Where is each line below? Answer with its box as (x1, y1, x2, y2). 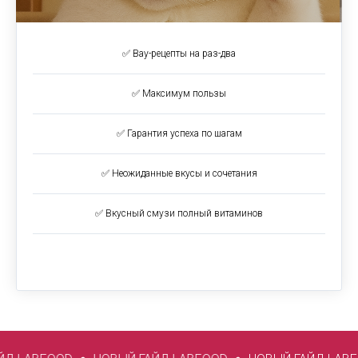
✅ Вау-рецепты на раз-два (122, 48, 236, 60)
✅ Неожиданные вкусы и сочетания (101, 168, 257, 180)
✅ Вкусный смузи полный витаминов (95, 208, 263, 220)
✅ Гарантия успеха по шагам (116, 128, 242, 140)
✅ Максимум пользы (132, 88, 226, 100)
